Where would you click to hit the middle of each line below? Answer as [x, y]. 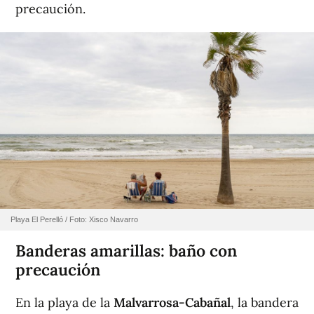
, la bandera [265, 303]
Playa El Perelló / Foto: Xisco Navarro [74, 220]
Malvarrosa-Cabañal [172, 303]
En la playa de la [64, 303]
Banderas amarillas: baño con [126, 251]
